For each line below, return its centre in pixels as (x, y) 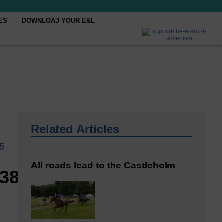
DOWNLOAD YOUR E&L (58, 21)
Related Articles (75, 129)
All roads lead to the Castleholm (103, 165)
